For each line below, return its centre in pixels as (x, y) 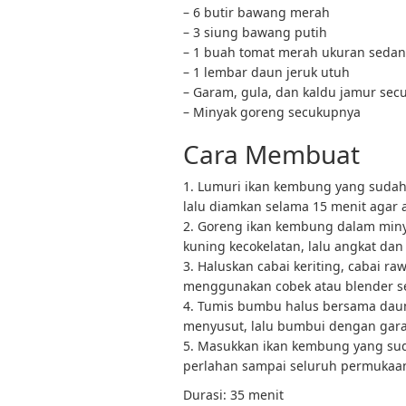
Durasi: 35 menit (233, 395)
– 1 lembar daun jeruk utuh (266, 72)
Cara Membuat (271, 154)
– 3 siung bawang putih (255, 32)
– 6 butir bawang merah (256, 12)
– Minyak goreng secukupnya (272, 112)
